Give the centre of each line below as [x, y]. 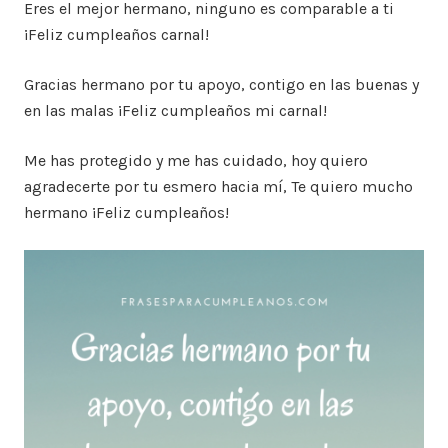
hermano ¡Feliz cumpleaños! [126, 212]
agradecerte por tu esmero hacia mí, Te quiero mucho [218, 186]
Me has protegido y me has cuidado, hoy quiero [196, 160]
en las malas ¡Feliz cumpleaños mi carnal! [175, 110]
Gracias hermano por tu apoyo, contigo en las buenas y [221, 84]
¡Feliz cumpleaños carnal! [116, 34]
